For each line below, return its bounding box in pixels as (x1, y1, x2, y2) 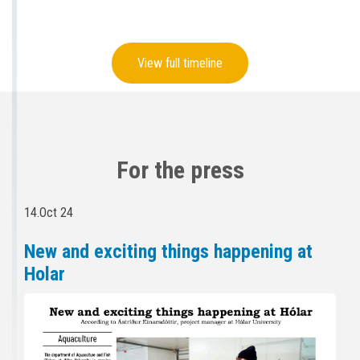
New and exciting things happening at (24, 239, 313, 263)
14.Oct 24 (24, 204, 73, 220)
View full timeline (137, 55, 223, 71)
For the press (116, 155, 244, 184)
